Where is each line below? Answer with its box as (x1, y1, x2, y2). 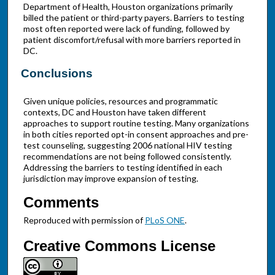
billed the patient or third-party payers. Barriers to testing (23, 12, 244, 23)
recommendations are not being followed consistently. (23, 150, 231, 161)
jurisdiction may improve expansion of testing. (23, 172, 198, 184)
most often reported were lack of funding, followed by (23, 23, 230, 34)
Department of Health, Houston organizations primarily (23, 1, 233, 12)
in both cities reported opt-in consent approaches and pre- (23, 128, 249, 139)
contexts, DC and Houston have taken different (23, 106, 206, 117)
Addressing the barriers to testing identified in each (23, 161, 222, 172)
